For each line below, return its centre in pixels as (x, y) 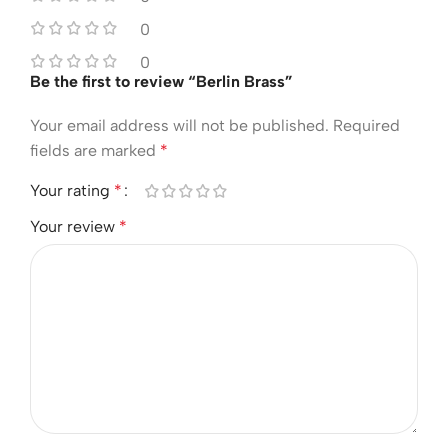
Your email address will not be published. (179, 125)
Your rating (72, 190)
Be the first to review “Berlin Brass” (161, 81)
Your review (74, 226)
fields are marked (95, 150)
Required (366, 125)
